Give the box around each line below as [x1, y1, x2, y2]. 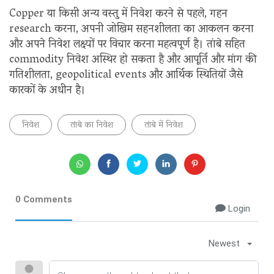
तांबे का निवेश [70, 117, 113, 134]
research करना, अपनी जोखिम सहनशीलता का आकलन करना [9, 19, 254, 40]
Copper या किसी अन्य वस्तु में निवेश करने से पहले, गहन [9, 4, 228, 25]
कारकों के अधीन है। [9, 80, 86, 102]
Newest [209, 237, 240, 249]
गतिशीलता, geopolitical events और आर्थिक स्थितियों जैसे [9, 65, 243, 86]
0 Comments [15, 193, 72, 205]
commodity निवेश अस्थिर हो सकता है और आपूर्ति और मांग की [9, 50, 257, 71]
